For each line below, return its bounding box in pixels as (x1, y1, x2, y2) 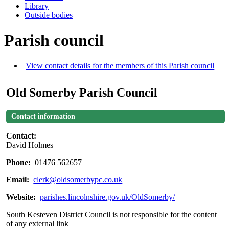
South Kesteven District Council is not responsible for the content (6, 210, 217, 219)
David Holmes (6, 140, 54, 149)
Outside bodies (25, 11, 73, 20)
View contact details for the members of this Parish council (26, 61, 215, 70)
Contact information (11, 112, 76, 120)
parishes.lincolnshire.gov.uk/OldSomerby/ (40, 192, 175, 201)
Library (25, 2, 49, 11)
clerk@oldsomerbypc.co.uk (33, 175, 123, 184)
